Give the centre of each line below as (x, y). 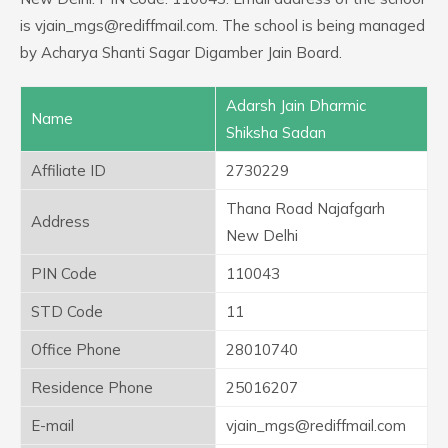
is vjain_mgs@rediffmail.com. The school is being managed (222, 25)
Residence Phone (92, 387)
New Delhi (262, 235)
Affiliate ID (68, 170)
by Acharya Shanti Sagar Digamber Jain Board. (181, 52)
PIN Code (64, 273)
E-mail (52, 425)
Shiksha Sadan (276, 132)
